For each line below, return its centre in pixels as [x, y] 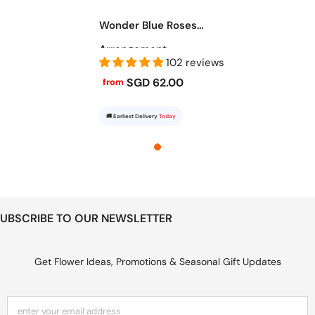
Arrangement [133, 49]
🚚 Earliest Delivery [132, 116]
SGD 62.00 [153, 82]
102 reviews [195, 62]
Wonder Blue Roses [148, 25]
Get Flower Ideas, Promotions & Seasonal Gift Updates [157, 261]
